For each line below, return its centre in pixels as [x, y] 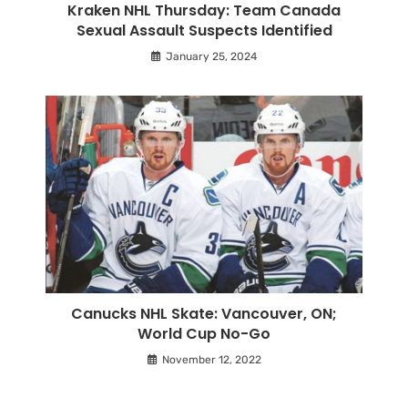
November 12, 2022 [211, 360]
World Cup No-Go [204, 334]
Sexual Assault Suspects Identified [204, 30]
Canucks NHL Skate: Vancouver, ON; [204, 314]
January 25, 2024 [211, 56]
